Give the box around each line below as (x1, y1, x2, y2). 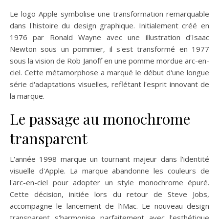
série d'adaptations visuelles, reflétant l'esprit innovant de (10, 79, 209, 89)
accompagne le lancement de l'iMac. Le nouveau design (10, 201, 209, 211)
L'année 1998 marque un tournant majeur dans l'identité (10, 154, 209, 164)
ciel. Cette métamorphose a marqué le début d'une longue (10, 67, 209, 78)
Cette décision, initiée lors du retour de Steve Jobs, (10, 189, 209, 199)
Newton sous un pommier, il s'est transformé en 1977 (10, 44, 209, 54)
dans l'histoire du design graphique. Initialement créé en (10, 21, 209, 31)
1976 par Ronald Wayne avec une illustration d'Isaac (10, 32, 209, 43)
